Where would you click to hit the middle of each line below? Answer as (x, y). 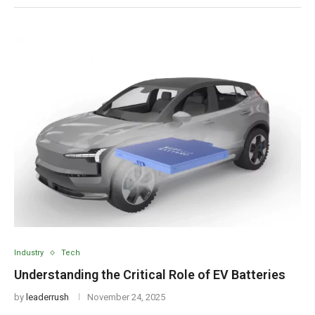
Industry (29, 253)
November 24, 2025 (126, 297)
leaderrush (47, 297)
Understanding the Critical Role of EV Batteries (150, 275)
